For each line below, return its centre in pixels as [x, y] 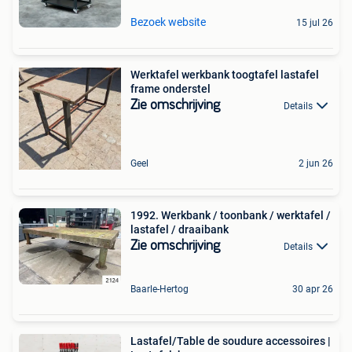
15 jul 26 [315, 22]
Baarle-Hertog [159, 289]
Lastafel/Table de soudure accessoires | [231, 341]
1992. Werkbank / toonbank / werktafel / [231, 215]
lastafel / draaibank [180, 229]
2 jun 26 [316, 163]
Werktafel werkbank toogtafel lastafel [225, 74]
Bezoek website [168, 22]
